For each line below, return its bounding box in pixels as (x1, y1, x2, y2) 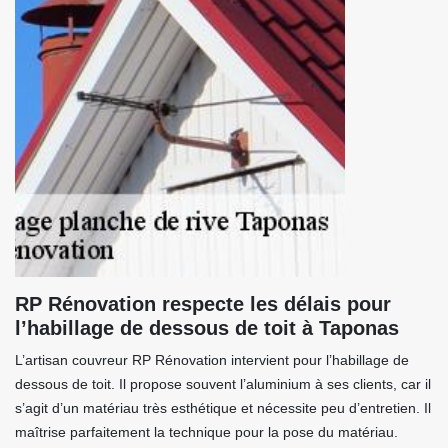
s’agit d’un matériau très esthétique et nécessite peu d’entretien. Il (15, 400, 431, 416)
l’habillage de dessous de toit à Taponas (15, 317, 399, 339)
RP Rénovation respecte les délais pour (15, 293, 391, 315)
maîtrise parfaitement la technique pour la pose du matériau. (15, 424, 398, 440)
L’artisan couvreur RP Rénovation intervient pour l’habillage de (15, 352, 409, 368)
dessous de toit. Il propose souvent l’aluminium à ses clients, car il (15, 376, 431, 392)
